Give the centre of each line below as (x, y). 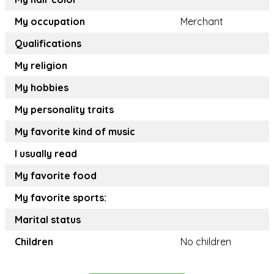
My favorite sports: (61, 198)
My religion (41, 66)
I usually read (46, 154)
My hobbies (42, 88)
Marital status (48, 220)
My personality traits (64, 110)
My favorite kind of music (75, 132)
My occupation (50, 22)
